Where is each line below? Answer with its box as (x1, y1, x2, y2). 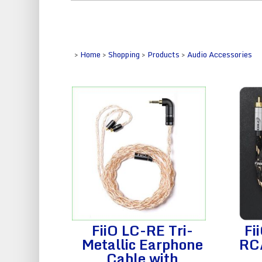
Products (147, 48, 180, 61)
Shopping (108, 48, 140, 61)
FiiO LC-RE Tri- (92, 219, 194, 242)
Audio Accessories (187, 48, 252, 61)
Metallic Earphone (82, 233, 204, 256)
